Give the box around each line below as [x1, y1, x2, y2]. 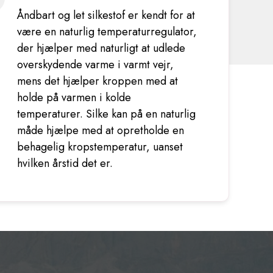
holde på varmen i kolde [16, 90, 131, 105]
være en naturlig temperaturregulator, [16, 24, 197, 40]
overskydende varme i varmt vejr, [16, 57, 174, 73]
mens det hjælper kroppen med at [16, 73, 178, 89]
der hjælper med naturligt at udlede [16, 40, 185, 56]
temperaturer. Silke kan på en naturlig [16, 106, 196, 122]
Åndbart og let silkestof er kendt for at [16, 7, 195, 23]
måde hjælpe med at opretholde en [16, 122, 184, 138]
